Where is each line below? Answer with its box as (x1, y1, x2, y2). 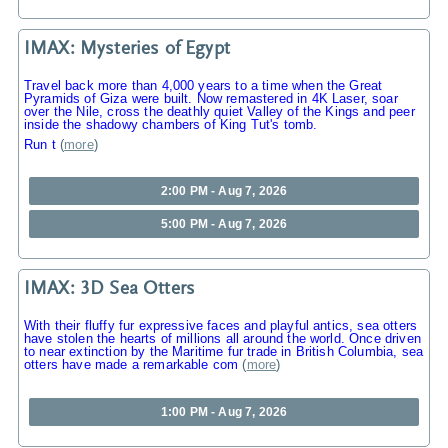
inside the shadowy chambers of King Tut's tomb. (24, 116, 318, 132)
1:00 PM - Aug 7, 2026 (160, 404, 288, 419)
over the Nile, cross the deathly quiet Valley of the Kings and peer (24, 103, 415, 119)
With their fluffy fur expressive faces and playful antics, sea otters (24, 318, 418, 334)
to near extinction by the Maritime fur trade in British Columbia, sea (24, 344, 424, 360)
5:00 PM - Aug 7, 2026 (160, 217, 288, 232)
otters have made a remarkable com (24, 357, 239, 373)
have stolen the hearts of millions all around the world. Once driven (24, 331, 421, 347)
